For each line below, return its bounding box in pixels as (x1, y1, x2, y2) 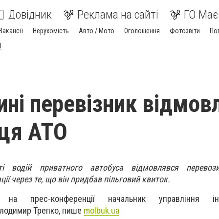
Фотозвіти (170, 27, 200, 35)
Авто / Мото (79, 27, 114, 35)
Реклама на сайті (77, 8, 158, 22)
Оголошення (124, 27, 160, 35)
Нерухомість (33, 27, 69, 35)
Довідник (8, 8, 52, 22)
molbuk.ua (84, 205, 119, 216)
